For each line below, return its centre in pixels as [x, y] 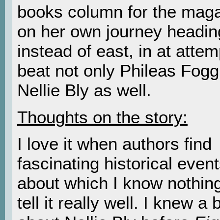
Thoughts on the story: [102, 117]
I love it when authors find [114, 143]
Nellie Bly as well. [84, 90]
